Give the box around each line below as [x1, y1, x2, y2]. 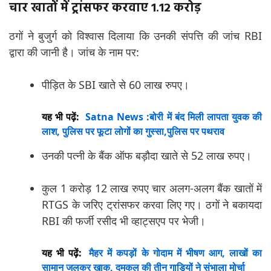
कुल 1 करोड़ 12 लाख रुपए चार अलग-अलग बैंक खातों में [42, 181, 262, 195]
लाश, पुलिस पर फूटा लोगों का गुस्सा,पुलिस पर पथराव [42, 125, 224, 138]
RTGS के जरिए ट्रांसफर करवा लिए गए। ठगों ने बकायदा [42, 197, 262, 212]
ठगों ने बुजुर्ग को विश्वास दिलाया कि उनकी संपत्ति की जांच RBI [9, 28, 262, 43]
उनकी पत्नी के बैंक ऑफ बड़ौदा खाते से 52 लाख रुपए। [42, 148, 252, 163]
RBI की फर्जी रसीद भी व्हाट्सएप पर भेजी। [42, 214, 206, 228]
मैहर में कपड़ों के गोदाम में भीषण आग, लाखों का [89, 246, 263, 260]
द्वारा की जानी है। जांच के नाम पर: [9, 45, 139, 59]
